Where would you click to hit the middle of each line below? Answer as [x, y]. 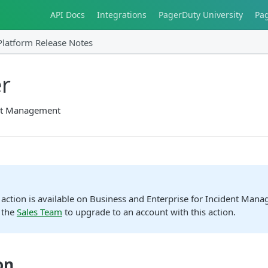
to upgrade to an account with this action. [149, 212]
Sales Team [39, 212]
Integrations [122, 14]
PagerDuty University [201, 14]
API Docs [68, 14]
